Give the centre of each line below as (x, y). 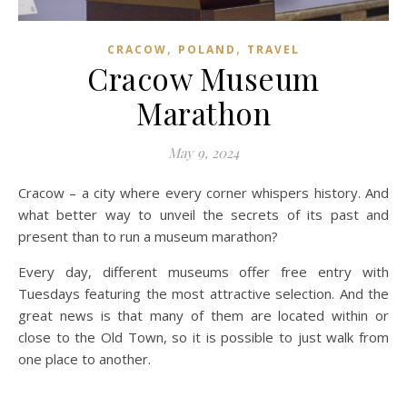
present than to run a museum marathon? (148, 237)
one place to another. (84, 359)
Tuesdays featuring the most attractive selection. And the (203, 294)
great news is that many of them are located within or (203, 316)
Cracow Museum (203, 79)
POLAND (207, 50)
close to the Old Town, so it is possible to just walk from (203, 338)
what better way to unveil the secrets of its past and (203, 215)
